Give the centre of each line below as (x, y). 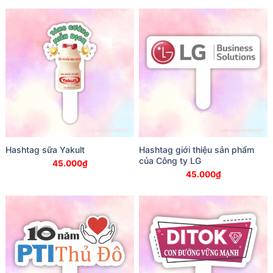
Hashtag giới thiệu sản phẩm (197, 149)
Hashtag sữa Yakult (45, 149)
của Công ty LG (170, 160)
